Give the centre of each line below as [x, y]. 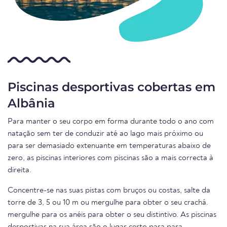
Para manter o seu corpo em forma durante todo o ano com [111, 122]
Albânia [31, 103]
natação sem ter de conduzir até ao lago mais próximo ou [105, 134]
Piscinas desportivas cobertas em [111, 87]
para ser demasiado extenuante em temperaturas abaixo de [109, 146]
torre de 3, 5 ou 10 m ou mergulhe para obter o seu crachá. [108, 203]
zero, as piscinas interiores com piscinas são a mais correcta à [110, 158]
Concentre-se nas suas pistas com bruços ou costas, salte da [109, 191]
